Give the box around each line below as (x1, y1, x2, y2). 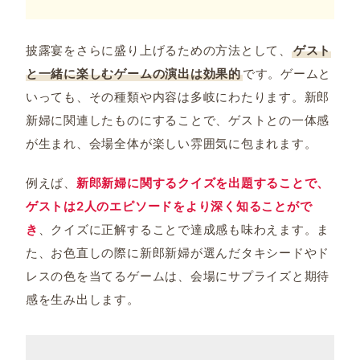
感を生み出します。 (25, 292, 140, 308)
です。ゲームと (242, 66, 332, 82)
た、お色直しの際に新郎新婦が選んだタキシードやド (25, 245, 330, 261)
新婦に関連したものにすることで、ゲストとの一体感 (25, 112, 330, 129)
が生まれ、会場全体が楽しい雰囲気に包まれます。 (25, 136, 317, 152)
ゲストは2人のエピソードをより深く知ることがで (25, 198, 313, 215)
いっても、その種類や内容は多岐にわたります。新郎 (25, 89, 330, 105)
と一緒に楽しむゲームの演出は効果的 (25, 66, 241, 82)
